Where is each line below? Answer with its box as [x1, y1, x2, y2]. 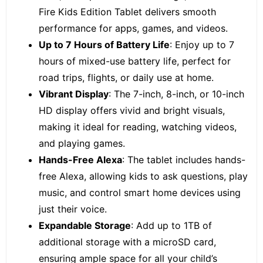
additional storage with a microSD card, [39, 236, 216, 248]
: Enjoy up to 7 [170, 39, 234, 50]
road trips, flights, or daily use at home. [39, 72, 214, 83]
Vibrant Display [39, 88, 109, 100]
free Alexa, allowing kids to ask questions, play [39, 170, 248, 182]
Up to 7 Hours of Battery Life [39, 39, 170, 50]
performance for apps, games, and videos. [39, 22, 228, 34]
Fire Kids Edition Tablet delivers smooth [39, 6, 216, 18]
